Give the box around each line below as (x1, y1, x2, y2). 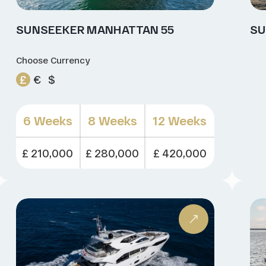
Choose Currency (15, 54, 90, 65)
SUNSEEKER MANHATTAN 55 (15, 22, 174, 36)
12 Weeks (153, 113, 207, 128)
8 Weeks (87, 113, 137, 128)
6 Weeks (23, 113, 72, 128)
